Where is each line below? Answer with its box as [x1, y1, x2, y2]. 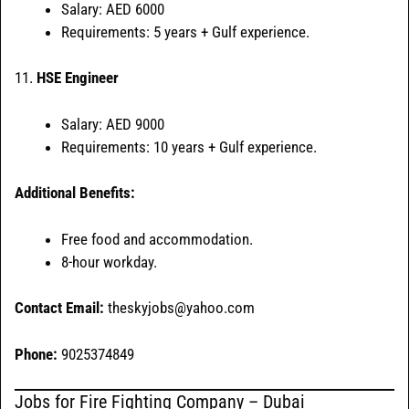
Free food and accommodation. [61, 229, 253, 248]
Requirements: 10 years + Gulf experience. [61, 137, 317, 156]
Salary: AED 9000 [61, 114, 164, 133]
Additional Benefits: [15, 184, 135, 203]
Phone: [15, 344, 58, 363]
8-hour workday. [61, 252, 157, 271]
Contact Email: [15, 299, 104, 318]
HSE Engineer [37, 68, 119, 88]
